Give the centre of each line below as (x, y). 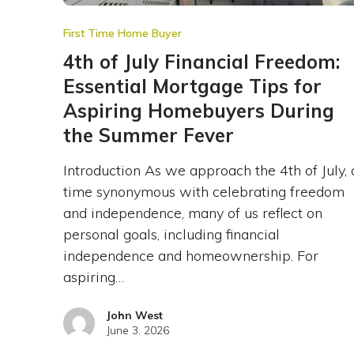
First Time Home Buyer (122, 33)
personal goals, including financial (171, 234)
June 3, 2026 (137, 330)
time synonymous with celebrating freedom (203, 191)
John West (134, 315)
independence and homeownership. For (190, 255)
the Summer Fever (148, 135)
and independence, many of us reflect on (192, 213)
